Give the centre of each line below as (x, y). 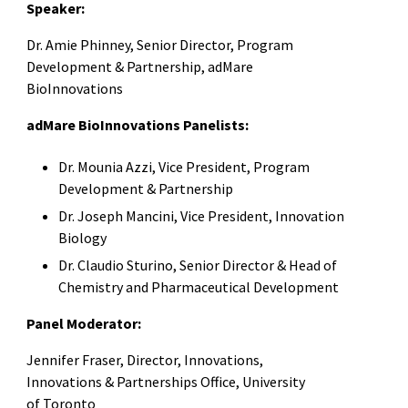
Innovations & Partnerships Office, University (165, 382)
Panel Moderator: (83, 324)
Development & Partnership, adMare (139, 67)
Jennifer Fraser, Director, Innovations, (144, 360)
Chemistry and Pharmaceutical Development (199, 287)
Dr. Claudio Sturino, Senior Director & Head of (198, 265)
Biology (86, 238)
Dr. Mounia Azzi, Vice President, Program (184, 167)
